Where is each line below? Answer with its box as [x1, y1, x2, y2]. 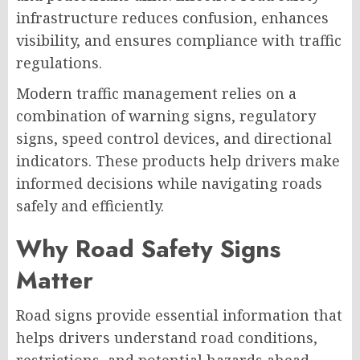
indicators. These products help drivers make [16, 151, 340, 171]
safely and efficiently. [16, 196, 164, 216]
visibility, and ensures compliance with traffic [16, 31, 342, 51]
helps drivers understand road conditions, [16, 328, 317, 348]
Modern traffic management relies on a [16, 84, 297, 104]
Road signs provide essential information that [16, 305, 342, 325]
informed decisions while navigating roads [16, 174, 322, 194]
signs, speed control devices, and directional [16, 129, 332, 149]
